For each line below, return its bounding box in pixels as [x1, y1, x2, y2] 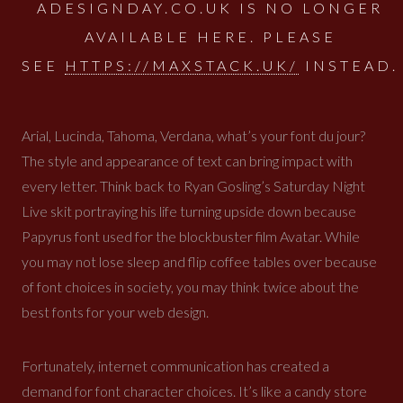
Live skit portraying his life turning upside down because [22, 202, 356, 219]
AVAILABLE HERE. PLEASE [84, 28, 336, 45]
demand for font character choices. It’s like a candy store [22, 382, 367, 399]
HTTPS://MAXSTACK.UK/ [65, 57, 299, 74]
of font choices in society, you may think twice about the [22, 278, 359, 295]
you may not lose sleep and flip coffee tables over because [22, 253, 377, 270]
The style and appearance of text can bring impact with [22, 152, 353, 169]
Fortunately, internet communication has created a [22, 357, 329, 374]
